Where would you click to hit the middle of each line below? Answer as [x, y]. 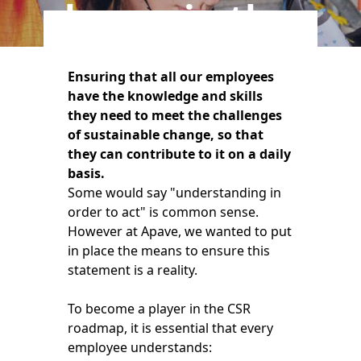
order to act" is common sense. [163, 212]
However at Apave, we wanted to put [179, 232]
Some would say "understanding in [174, 193]
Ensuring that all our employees [170, 77]
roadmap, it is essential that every [170, 328]
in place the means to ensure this [168, 251]
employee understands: [139, 348]
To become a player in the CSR [159, 309]
